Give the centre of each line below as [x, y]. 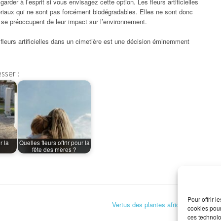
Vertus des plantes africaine [153, 205]
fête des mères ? [54, 149]
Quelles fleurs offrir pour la [54, 142]
